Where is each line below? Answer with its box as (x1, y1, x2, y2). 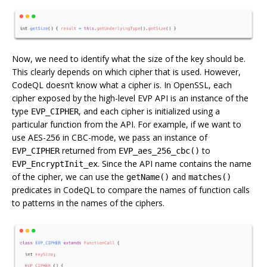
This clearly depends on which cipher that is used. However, (12, 66, 241, 78)
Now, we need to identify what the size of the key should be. (12, 53, 246, 65)
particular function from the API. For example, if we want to (12, 119, 241, 131)
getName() (126, 172, 169, 182)
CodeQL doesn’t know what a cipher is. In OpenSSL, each (12, 79, 232, 91)
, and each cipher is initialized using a (79, 105, 220, 117)
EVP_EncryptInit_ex (12, 159, 98, 169)
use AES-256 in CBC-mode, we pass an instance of (12, 132, 207, 144)
